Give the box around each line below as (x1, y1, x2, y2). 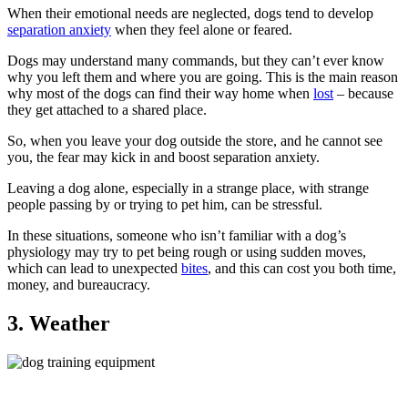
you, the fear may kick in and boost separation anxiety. (7, 149, 320, 166)
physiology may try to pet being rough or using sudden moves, (7, 244, 366, 260)
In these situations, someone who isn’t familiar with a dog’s (7, 228, 346, 244)
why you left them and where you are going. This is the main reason (7, 69, 398, 86)
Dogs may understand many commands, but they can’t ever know (7, 53, 384, 69)
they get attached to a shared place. (7, 102, 207, 118)
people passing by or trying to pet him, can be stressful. (7, 197, 322, 213)
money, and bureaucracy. (7, 277, 150, 293)
